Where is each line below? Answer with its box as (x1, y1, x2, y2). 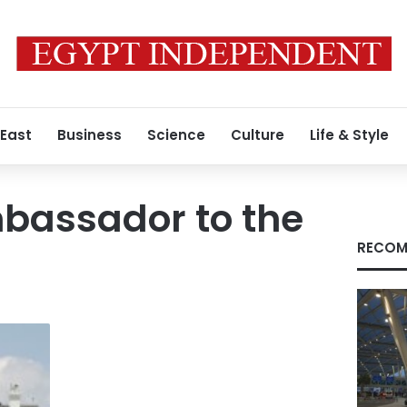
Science (147, 125, 205, 144)
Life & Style (310, 125, 389, 144)
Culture (231, 125, 284, 144)
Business (57, 125, 122, 144)
